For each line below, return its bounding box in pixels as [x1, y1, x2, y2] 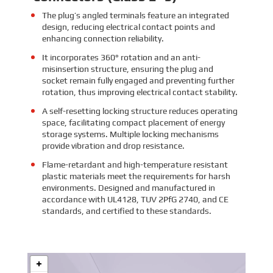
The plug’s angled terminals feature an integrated [41, 10, 229, 20]
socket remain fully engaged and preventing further [41, 75, 235, 85]
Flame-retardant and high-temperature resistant [41, 159, 228, 169]
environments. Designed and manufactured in [41, 182, 215, 193]
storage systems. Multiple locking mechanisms [41, 129, 219, 139]
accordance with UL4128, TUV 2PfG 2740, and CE [41, 194, 229, 204]
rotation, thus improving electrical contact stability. [41, 87, 238, 97]
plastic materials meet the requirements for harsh [41, 171, 230, 181]
